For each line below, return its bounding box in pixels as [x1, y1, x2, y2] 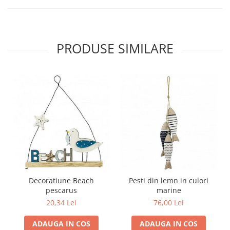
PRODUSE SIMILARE [56, 40, 174, 57]
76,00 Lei [154, 198, 184, 207]
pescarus [46, 185, 77, 195]
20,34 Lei [46, 198, 76, 207]
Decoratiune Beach [29, 176, 94, 185]
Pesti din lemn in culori [129, 176, 208, 185]
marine [156, 185, 181, 195]
